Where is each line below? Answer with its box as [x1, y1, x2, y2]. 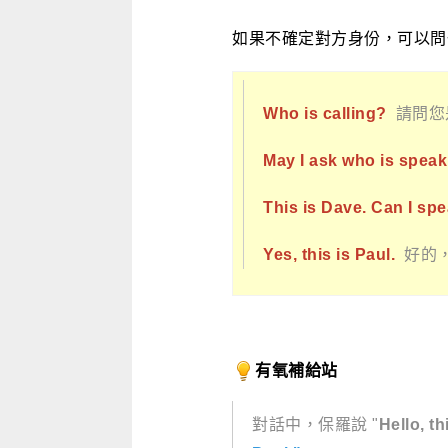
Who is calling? [263, 104, 387, 122]
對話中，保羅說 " [252, 415, 379, 433]
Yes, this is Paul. [263, 245, 395, 263]
